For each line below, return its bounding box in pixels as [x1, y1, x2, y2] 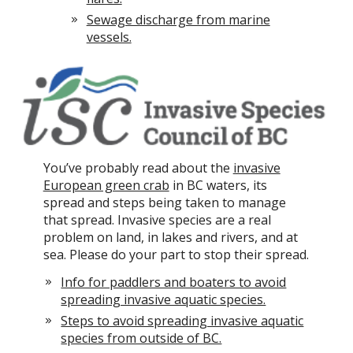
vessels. [86, 28, 132, 46]
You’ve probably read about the [43, 159, 233, 177]
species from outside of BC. [61, 329, 222, 347]
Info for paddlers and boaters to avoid [61, 273, 287, 292]
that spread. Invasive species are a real [43, 211, 271, 229]
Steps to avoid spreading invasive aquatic [61, 312, 304, 330]
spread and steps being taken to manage [43, 194, 286, 212]
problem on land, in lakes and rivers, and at [43, 229, 298, 247]
